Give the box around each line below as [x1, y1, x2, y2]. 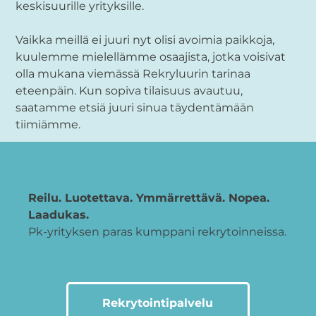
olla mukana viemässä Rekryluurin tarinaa [16, 66, 251, 80]
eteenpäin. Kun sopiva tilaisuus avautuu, [16, 83, 243, 97]
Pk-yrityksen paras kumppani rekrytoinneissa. [28, 225, 287, 239]
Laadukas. [28, 208, 90, 222]
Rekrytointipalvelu [102, 296, 214, 310]
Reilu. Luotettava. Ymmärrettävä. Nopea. [28, 191, 270, 205]
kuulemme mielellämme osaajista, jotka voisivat [16, 49, 286, 63]
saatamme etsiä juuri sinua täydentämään [16, 100, 255, 114]
